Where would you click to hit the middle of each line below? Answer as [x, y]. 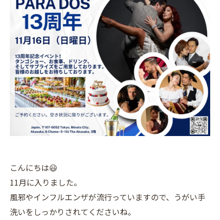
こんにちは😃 [34, 168]
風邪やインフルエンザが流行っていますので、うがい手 [108, 197]
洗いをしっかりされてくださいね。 [73, 212]
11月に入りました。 [46, 182]
